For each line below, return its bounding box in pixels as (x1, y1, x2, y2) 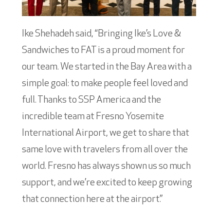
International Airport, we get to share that (21, 128, 189, 138)
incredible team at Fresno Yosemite (21, 111, 164, 122)
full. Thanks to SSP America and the (21, 95, 161, 105)
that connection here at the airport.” (21, 194, 163, 204)
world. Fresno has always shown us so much (21, 161, 191, 171)
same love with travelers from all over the (21, 145, 188, 155)
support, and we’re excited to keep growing (21, 178, 192, 188)
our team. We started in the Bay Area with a (21, 62, 192, 72)
